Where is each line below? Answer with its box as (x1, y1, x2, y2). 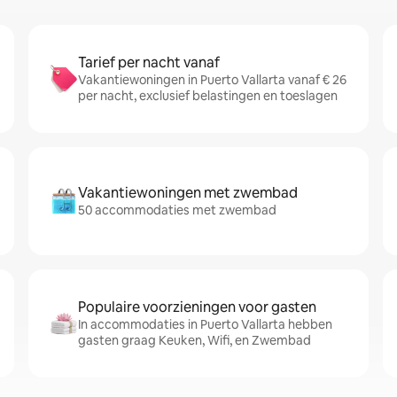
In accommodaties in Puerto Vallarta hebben (78, 316, 332, 332)
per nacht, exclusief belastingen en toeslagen (78, 88, 338, 104)
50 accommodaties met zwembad (78, 202, 276, 218)
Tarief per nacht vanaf (78, 53, 220, 72)
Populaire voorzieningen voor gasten (78, 298, 316, 316)
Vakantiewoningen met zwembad (78, 183, 298, 202)
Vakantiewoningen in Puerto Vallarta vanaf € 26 (78, 72, 346, 88)
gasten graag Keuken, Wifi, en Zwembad (78, 332, 311, 348)
